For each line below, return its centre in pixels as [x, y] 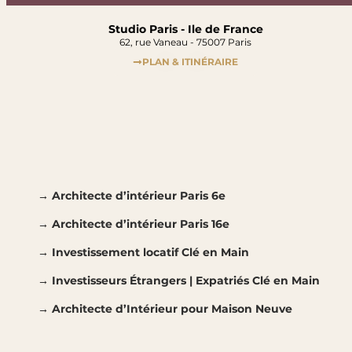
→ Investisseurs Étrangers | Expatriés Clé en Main [179, 280]
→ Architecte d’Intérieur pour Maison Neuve [165, 309]
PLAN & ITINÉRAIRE [190, 62]
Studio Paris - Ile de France [185, 29]
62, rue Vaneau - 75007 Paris [185, 42]
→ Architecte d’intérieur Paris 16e [134, 224]
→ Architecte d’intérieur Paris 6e [132, 196]
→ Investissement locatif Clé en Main [143, 252]
